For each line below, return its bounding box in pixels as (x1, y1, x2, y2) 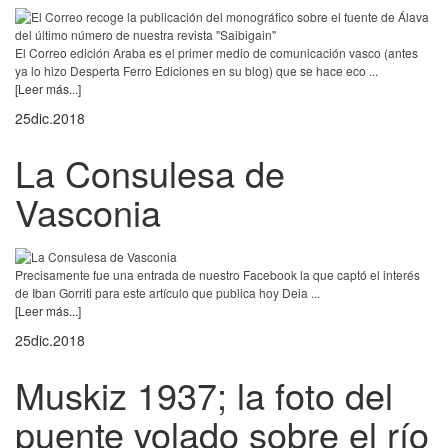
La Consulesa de (15, 147, 285, 199)
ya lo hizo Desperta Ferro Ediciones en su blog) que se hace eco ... (15, 62, 378, 80)
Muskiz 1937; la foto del (15, 369, 393, 421)
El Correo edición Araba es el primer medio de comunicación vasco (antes (15, 44, 418, 62)
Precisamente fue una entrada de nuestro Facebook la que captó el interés (15, 266, 420, 284)
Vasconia (15, 186, 161, 238)
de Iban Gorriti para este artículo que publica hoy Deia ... (15, 284, 320, 302)
